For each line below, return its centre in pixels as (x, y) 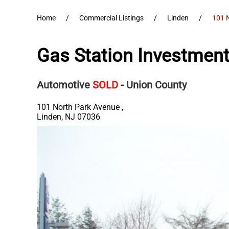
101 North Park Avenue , (80, 107)
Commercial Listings (111, 18)
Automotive (63, 85)
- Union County (154, 85)
